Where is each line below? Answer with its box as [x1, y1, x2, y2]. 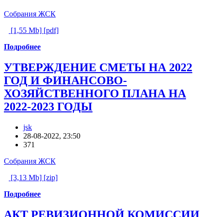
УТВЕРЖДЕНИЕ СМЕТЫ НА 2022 [4, 61, 192, 74]
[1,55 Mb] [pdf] [9, 26, 59, 34]
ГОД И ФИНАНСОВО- [4, 74, 127, 87]
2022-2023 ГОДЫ [4, 100, 93, 113]
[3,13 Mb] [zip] [9, 173, 58, 182]
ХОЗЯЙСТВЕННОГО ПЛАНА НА [4, 87, 186, 100]
